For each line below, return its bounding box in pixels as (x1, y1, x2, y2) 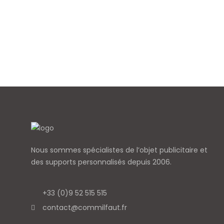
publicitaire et (159, 145, 207, 155)
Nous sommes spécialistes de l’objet (31, 145, 159, 155)
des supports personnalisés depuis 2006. (31, 157, 171, 167)
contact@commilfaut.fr (42, 202, 127, 213)
